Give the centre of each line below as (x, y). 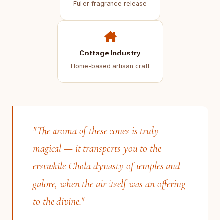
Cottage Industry (110, 53)
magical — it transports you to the (97, 148)
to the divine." (59, 201)
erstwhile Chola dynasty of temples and (107, 166)
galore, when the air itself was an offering (109, 184)
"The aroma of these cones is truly (96, 131)
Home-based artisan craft (110, 66)
